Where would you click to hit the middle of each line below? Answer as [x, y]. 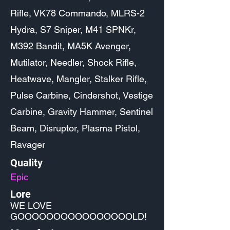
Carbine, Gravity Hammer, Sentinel [82, 112]
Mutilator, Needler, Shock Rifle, [73, 62]
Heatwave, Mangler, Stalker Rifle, [79, 79]
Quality [26, 163]
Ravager [28, 145]
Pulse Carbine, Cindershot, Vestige [82, 95]
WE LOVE [31, 206]
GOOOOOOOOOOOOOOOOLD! [79, 216]
